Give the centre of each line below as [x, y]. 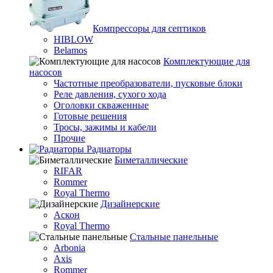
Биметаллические [151, 160]
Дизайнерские [130, 204]
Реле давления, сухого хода [110, 94]
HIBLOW [73, 39]
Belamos [70, 50]
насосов [46, 72]
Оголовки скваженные [101, 105]
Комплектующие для [207, 61]
